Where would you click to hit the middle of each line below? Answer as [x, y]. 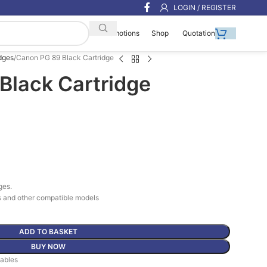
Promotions [120, 33]
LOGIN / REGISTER [205, 7]
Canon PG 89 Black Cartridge [65, 58]
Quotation [198, 33]
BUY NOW [48, 246]
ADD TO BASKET [48, 232]
